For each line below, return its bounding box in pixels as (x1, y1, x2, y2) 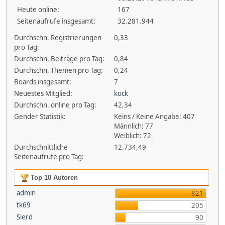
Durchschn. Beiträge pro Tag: (14, 54, 104, 63)
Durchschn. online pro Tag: (14, 100, 96, 109)
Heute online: (17, 5, 59, 14)
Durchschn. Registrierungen (14, 33, 101, 42)
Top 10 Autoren (28, 174, 78, 181)
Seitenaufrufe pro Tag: (14, 152, 84, 161)
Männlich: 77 (114, 122, 154, 131)
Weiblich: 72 (114, 131, 152, 140)
